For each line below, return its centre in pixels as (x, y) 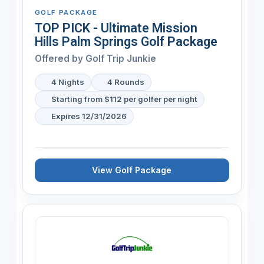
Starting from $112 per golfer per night (124, 99)
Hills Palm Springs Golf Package (126, 41)
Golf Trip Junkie (121, 58)
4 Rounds (126, 82)
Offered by (60, 58)
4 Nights (67, 82)
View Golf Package (132, 170)
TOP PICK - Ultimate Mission (116, 28)
